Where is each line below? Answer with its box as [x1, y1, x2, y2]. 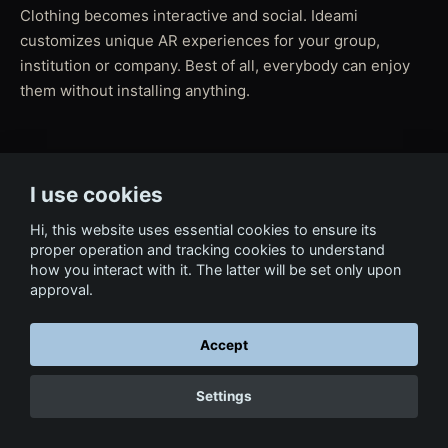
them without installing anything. [20, 81, 250, 100]
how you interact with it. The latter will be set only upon [30, 260, 401, 278]
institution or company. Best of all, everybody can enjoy [20, 56, 410, 75]
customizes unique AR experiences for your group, [20, 31, 380, 50]
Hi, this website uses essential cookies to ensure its [30, 220, 377, 238]
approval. [30, 280, 93, 298]
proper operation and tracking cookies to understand [30, 240, 385, 258]
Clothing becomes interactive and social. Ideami [20, 6, 358, 25]
